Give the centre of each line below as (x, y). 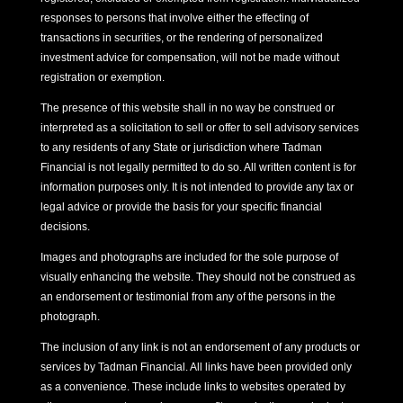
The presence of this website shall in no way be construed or (187, 107)
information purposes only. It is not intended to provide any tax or (197, 187)
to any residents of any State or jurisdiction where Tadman (181, 147)
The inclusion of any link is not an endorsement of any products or (200, 347)
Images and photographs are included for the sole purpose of (189, 257)
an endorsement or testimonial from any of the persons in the (188, 296)
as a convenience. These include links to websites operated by (193, 386)
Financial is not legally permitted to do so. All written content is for (198, 167)
